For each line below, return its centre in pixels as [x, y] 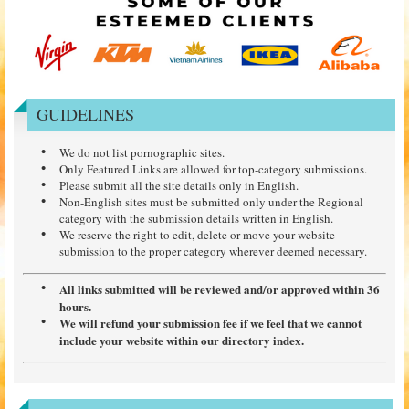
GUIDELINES [85, 114]
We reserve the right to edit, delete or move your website [197, 234]
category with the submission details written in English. [196, 218]
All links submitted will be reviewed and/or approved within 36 [220, 289]
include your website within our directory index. [182, 340]
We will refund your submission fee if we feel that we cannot [210, 323]
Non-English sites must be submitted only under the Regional [211, 201]
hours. [75, 306]
